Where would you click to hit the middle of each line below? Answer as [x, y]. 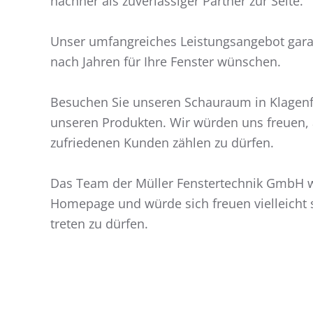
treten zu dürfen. [99, 223]
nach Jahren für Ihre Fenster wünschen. [166, 61]
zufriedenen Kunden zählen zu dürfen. [162, 142]
